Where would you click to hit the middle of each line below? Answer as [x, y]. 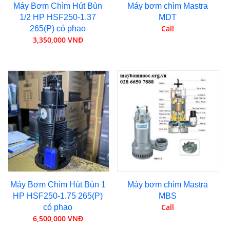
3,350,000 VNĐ [58, 40]
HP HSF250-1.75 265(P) [58, 196]
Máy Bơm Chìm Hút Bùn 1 [58, 185]
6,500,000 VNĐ [58, 219]
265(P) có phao [58, 28]
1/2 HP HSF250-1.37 [58, 17]
